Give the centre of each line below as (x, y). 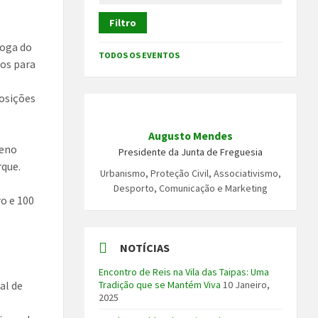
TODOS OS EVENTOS (139, 55)
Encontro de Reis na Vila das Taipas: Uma (184, 272)
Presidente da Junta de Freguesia (191, 152)
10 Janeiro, (247, 285)
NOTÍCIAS (145, 248)
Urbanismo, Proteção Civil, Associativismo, (191, 174)
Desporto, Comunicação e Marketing (191, 188)
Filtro (123, 23)
